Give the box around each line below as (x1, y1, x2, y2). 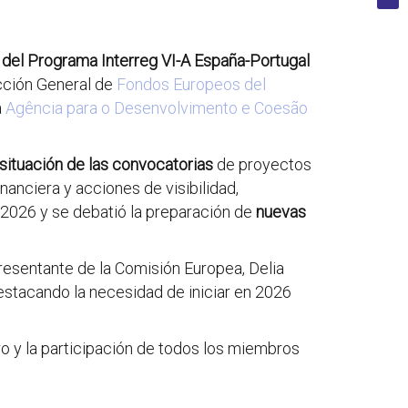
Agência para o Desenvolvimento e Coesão (5, 98, 308, 117)
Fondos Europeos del (117, 75, 266, 94)
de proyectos (213, 155, 311, 174)
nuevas (256, 202, 306, 221)
